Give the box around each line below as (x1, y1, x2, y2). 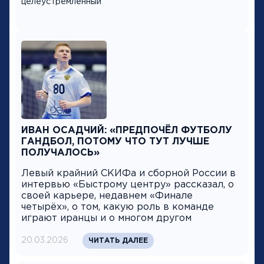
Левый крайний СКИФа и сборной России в (21, 169, 236, 178)
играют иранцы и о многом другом (21, 213, 192, 223)
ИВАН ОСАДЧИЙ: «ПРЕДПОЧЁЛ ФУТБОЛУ (21, 126, 232, 135)
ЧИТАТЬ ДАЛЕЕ (88, 237, 148, 244)
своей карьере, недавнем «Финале (21, 191, 193, 200)
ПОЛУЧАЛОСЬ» (21, 148, 100, 157)
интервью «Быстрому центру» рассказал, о (21, 180, 234, 189)
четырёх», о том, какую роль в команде (21, 202, 214, 212)
